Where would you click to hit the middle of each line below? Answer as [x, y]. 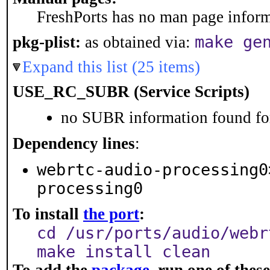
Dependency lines [74, 143]
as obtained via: [138, 42]
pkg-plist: [47, 42]
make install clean [124, 252]
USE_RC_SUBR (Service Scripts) [131, 92]
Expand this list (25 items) [111, 67]
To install [48, 214]
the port [111, 214]
